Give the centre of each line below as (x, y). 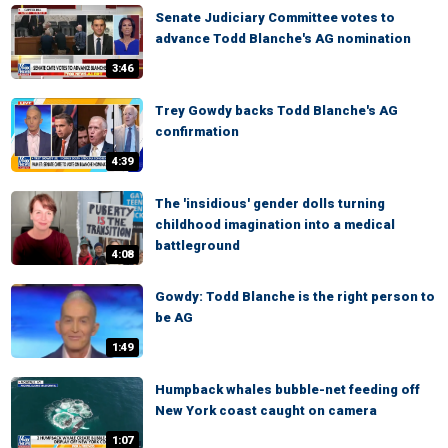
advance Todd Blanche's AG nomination (283, 38)
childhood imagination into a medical (275, 224)
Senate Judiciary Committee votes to (275, 17)
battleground (197, 245)
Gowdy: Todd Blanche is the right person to (295, 296)
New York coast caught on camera (266, 410)
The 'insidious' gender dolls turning (270, 203)
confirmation (197, 131)
